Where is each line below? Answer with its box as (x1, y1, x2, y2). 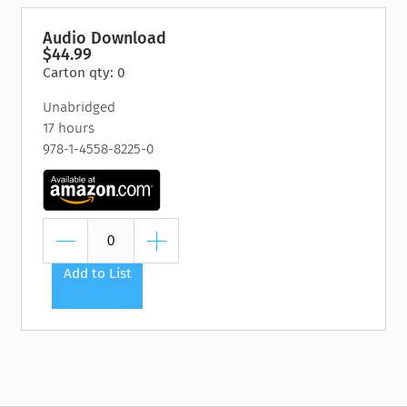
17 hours (43, 119, 95, 136)
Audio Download (43, 27, 167, 48)
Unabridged (43, 98, 116, 115)
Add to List (63, 264, 132, 282)
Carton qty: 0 (43, 64, 126, 81)
